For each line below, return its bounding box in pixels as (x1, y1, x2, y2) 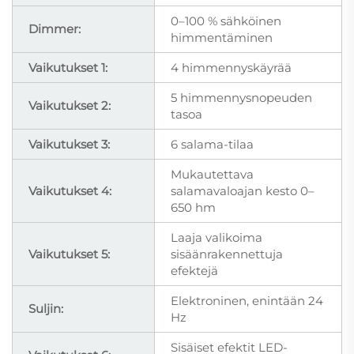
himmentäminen (171, 29, 273, 45)
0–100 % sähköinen (171, 13, 281, 28)
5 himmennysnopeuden (171, 89, 312, 105)
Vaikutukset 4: (28, 183, 111, 198)
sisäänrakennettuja (171, 246, 283, 262)
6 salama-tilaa (171, 136, 254, 152)
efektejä (171, 262, 218, 278)
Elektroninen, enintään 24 (171, 292, 323, 308)
